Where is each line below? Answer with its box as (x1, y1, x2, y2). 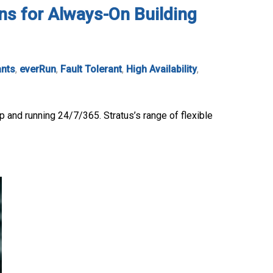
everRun (19, 63, 56, 75)
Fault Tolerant (60, 63, 122, 75)
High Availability (126, 63, 197, 75)
